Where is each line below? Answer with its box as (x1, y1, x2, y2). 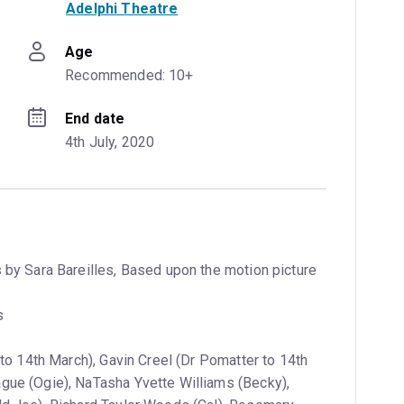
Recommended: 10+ (65, 66, 194, 84)
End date (65, 109, 125, 127)
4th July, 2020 (65, 133, 155, 151)
